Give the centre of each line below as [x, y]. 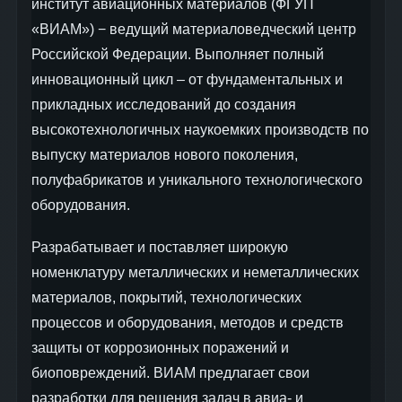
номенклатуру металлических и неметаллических [195, 273]
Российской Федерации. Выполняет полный [178, 54]
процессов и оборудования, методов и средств [188, 323]
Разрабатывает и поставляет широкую [160, 248]
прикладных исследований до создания [164, 105]
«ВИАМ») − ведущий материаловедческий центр [194, 29]
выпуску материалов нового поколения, [165, 155]
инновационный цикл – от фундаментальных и [187, 79]
